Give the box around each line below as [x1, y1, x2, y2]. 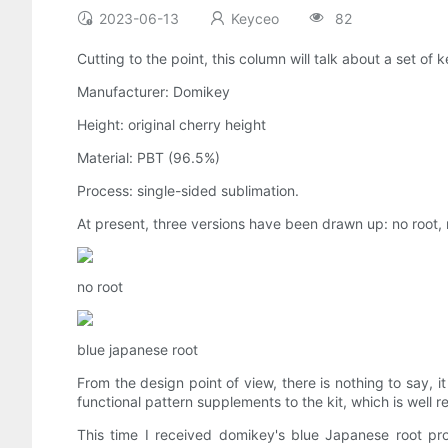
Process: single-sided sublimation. [77, 182, 299, 200]
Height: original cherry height [77, 116, 266, 134]
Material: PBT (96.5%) [77, 149, 220, 167]
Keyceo [231, 10, 279, 28]
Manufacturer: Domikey [77, 83, 230, 101]
